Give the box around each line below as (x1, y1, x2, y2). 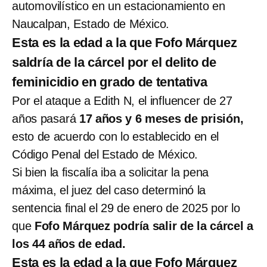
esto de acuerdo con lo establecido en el (12, 129, 219, 143)
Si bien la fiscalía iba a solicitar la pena (12, 165, 209, 179)
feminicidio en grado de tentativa (12, 74, 207, 89)
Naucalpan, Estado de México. (12, 17, 170, 30)
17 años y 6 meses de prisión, (79, 111, 244, 125)
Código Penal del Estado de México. (12, 147, 198, 161)
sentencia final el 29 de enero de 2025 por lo (12, 201, 240, 215)
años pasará (12, 111, 79, 125)
